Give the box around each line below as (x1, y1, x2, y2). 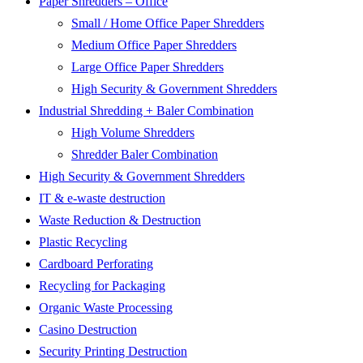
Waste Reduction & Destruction (39, 213, 201, 228)
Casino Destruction (39, 322, 137, 337)
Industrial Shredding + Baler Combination (39, 104, 254, 118)
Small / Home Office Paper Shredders (71, 16, 264, 31)
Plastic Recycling (39, 235, 127, 250)
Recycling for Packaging (39, 279, 165, 293)
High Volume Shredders (71, 126, 194, 140)
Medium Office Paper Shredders (71, 38, 237, 53)
